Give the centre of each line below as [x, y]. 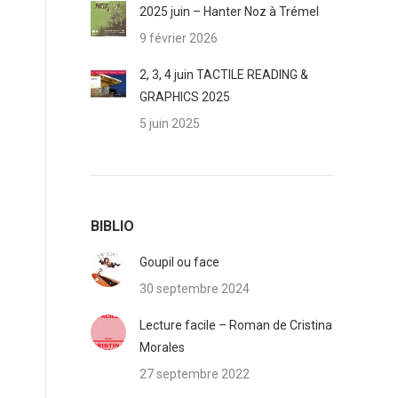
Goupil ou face [179, 262]
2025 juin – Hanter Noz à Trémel [229, 12]
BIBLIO [112, 226]
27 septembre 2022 [195, 374]
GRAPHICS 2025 [185, 97]
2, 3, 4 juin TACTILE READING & [224, 75]
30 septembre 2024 [195, 289]
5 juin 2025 [170, 123]
